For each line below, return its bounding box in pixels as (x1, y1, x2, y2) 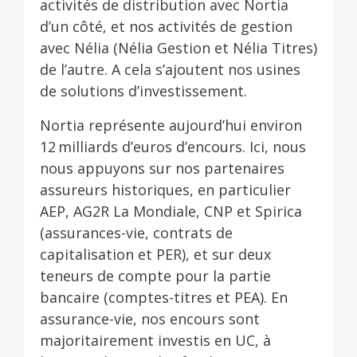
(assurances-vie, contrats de (40, 223, 233, 242)
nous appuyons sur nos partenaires (40, 159, 284, 178)
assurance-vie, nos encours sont (40, 309, 260, 328)
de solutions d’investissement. (40, 81, 247, 100)
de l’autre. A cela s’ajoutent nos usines (40, 60, 300, 79)
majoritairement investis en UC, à (40, 331, 271, 350)
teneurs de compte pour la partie (40, 266, 271, 285)
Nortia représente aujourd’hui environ (40, 116, 302, 135)
